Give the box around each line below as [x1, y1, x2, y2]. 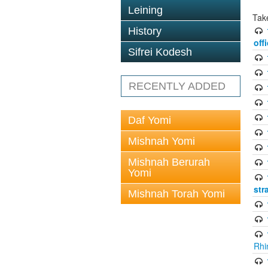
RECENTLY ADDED [129, 80, 226, 92]
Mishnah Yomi [128, 135, 195, 147]
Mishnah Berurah [128, 156, 210, 168]
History [128, 25, 162, 37]
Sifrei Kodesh [128, 46, 192, 58]
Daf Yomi [128, 114, 171, 126]
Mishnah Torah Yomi [128, 188, 225, 200]
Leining [128, 4, 163, 16]
